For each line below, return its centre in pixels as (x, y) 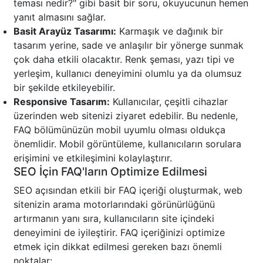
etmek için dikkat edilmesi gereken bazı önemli (118, 247)
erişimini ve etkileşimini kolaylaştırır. (93, 158)
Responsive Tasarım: (62, 102)
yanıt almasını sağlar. (60, 17)
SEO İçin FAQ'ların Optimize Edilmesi (110, 172)
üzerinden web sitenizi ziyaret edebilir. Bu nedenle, (126, 116)
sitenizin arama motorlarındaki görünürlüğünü (114, 205)
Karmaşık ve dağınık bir (170, 31)
